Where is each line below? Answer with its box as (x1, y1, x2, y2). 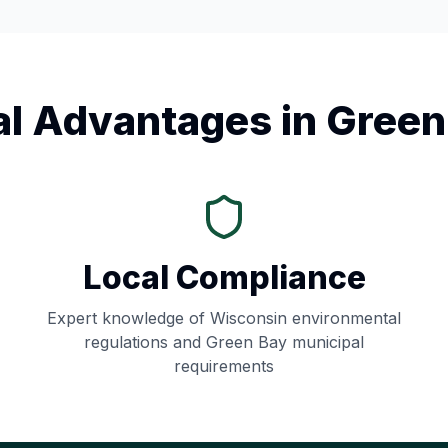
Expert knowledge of (47, 308, 210, 328)
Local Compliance (82, 258, 366, 297)
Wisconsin (210, 308, 287, 328)
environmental (287, 308, 401, 328)
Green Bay (206, 332, 287, 352)
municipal (287, 332, 364, 352)
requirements (174, 356, 274, 376)
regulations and (84, 332, 206, 352)
